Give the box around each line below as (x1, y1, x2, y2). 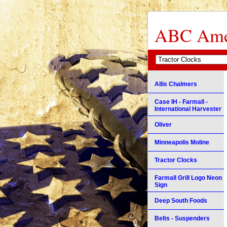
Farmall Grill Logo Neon (155, 174, 222, 181)
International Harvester (155, 105, 221, 112)
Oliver (155, 121, 172, 128)
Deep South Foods (155, 197, 207, 204)
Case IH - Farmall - (155, 98, 208, 105)
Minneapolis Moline (155, 138, 209, 146)
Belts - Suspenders (155, 214, 210, 222)
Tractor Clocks (155, 156, 197, 164)
